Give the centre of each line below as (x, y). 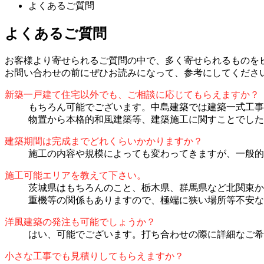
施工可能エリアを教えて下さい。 (75, 176)
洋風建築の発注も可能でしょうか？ (80, 222)
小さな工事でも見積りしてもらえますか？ (94, 256)
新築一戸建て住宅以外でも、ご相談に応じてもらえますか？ (132, 95)
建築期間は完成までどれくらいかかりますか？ (104, 141)
